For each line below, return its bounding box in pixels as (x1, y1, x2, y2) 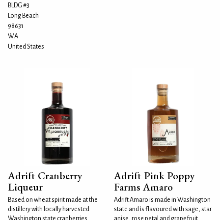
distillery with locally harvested (8, 206, 89, 213)
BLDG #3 (8, 2, 29, 9)
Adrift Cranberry (8, 169, 82, 182)
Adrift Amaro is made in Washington (114, 196, 211, 203)
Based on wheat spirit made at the (8, 196, 98, 203)
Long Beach (8, 12, 39, 19)
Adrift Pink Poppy (114, 169, 195, 182)
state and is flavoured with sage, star (114, 206, 212, 213)
